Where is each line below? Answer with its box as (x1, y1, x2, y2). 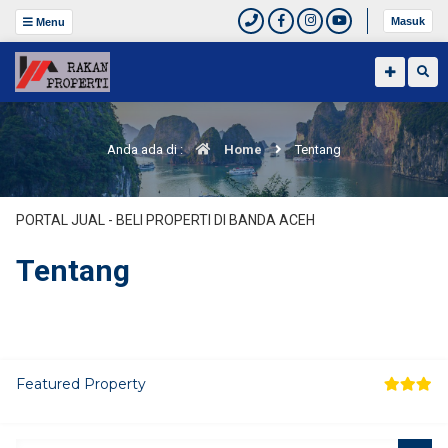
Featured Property (16, 375, 146, 393)
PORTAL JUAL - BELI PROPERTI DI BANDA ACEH (16, 212, 315, 228)
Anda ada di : (107, 142, 186, 157)
